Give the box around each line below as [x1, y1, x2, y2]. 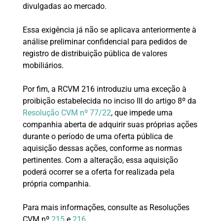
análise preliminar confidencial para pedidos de [22, 37, 187, 47]
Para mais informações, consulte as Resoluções [22, 203, 189, 213]
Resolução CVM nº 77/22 [22, 108, 111, 118]
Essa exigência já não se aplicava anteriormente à [22, 25, 196, 35]
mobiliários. [22, 61, 64, 71]
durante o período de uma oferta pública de [22, 132, 173, 142]
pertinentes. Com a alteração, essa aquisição [22, 155, 178, 165]
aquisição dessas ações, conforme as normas [22, 144, 182, 153]
